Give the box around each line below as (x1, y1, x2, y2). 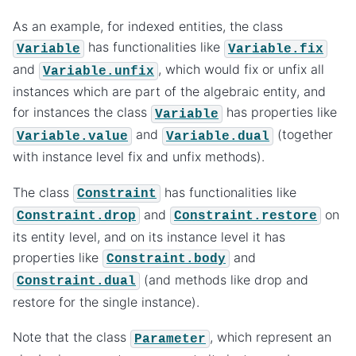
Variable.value (17, 129, 128, 144)
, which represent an (210, 329, 331, 346)
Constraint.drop (17, 208, 136, 223)
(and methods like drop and (140, 271, 308, 288)
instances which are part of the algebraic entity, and (13, 83, 326, 100)
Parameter (134, 331, 206, 346)
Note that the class (13, 329, 130, 346)
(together (273, 126, 333, 143)
